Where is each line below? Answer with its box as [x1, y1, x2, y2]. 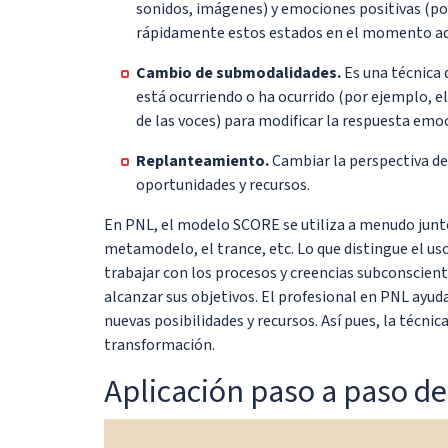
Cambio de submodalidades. [136, 61, 341, 84]
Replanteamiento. [136, 149, 269, 172]
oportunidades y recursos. [136, 173, 310, 196]
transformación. [104, 333, 215, 356]
